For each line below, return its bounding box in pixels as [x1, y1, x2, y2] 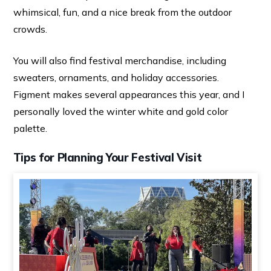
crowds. [13, 22, 47, 35]
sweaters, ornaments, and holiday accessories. [13, 71, 219, 83]
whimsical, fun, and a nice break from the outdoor [13, 5, 232, 18]
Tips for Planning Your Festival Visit [13, 150, 202, 165]
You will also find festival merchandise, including [13, 54, 226, 67]
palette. [13, 122, 47, 134]
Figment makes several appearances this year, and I [13, 88, 244, 100]
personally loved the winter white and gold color [13, 105, 228, 117]
